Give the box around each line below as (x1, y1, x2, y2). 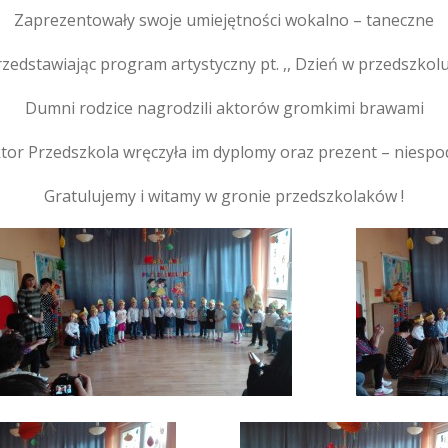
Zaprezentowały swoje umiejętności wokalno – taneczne (14, 9, 434, 31)
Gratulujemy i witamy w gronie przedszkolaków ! (44, 185, 404, 207)
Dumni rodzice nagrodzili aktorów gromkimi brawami (24, 97, 424, 119)
